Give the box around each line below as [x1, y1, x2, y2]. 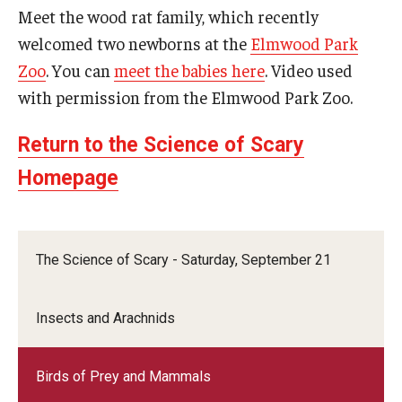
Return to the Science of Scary [18, 133, 304, 158]
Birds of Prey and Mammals [36, 368, 211, 386]
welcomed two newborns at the [18, 32, 250, 55]
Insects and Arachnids [36, 310, 175, 328]
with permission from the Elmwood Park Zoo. [18, 86, 363, 109]
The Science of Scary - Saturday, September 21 [36, 251, 331, 269]
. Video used [265, 59, 353, 82]
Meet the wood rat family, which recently [18, 5, 319, 28]
